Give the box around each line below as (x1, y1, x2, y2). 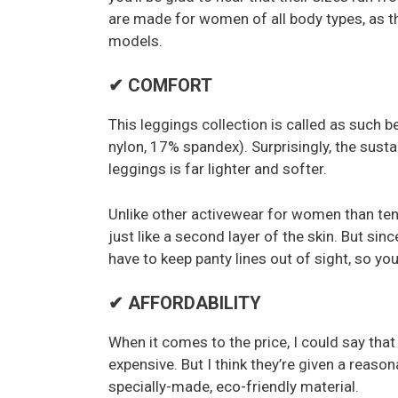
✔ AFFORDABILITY (108, 292, 261, 314)
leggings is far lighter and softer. (108, 160, 327, 178)
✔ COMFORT (108, 75, 212, 96)
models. (108, 31, 163, 50)
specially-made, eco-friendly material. (108, 378, 359, 395)
